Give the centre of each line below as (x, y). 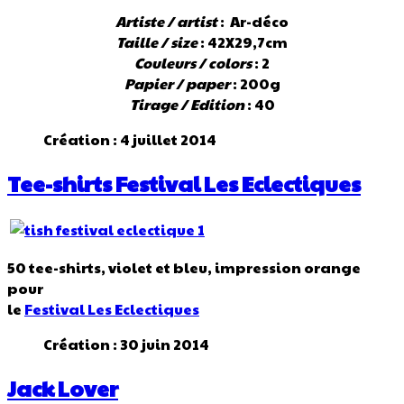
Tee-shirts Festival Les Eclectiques (184, 183)
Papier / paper (177, 84)
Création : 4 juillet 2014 (130, 140)
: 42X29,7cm (243, 42)
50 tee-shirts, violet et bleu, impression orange (184, 267)
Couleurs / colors (193, 63)
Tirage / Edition (187, 105)
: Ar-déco (253, 22)
